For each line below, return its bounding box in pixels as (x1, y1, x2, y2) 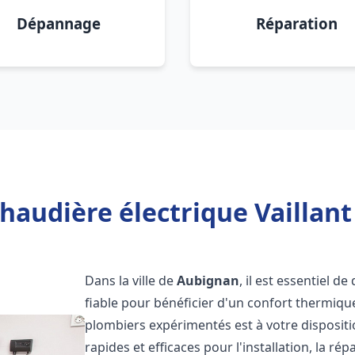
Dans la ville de (85, 272, 177, 289)
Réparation (255, 13, 338, 33)
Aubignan (177, 272, 240, 289)
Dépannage (17, 13, 101, 33)
